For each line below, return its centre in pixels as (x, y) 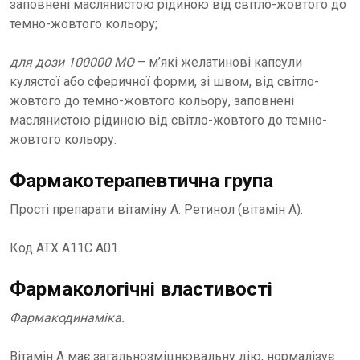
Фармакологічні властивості (141, 289)
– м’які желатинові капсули (218, 62)
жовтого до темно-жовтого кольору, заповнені (152, 101)
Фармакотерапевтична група (141, 181)
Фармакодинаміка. (67, 318)
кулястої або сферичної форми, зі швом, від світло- (164, 82)
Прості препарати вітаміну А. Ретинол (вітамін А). (156, 209)
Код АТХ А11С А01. (65, 248)
